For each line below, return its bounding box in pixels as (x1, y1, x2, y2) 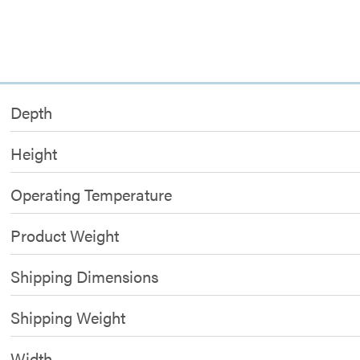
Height (10, 141, 58, 165)
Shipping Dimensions (10, 264, 159, 288)
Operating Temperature (10, 182, 173, 206)
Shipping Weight (10, 305, 126, 329)
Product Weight (10, 223, 120, 247)
